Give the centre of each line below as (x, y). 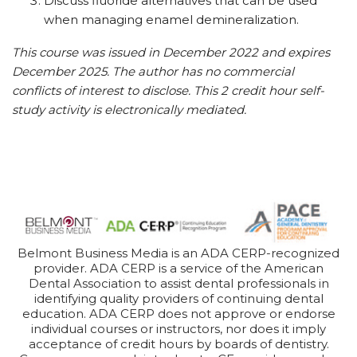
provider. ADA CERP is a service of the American (178, 268)
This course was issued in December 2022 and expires (171, 52)
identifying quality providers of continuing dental (178, 298)
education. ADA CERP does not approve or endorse (178, 313)
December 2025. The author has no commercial (153, 71)
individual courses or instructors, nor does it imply (178, 328)
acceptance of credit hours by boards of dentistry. (178, 343)
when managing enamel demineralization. (171, 19)
